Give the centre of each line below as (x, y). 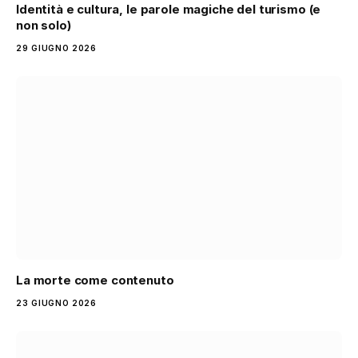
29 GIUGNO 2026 (56, 48)
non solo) (44, 26)
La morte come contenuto (95, 280)
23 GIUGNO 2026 (56, 302)
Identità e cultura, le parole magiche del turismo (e (169, 10)
